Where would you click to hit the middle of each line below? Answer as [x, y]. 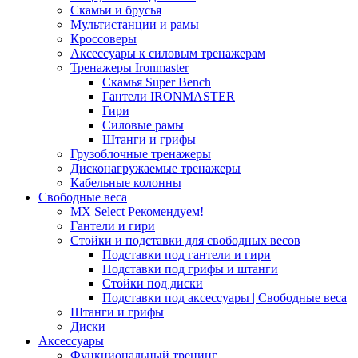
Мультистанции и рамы [135, 24]
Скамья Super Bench [157, 82]
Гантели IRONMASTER [169, 96]
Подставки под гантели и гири [187, 255]
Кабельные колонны [126, 183]
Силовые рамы [143, 125]
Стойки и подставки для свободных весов [185, 240]
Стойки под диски [153, 283]
